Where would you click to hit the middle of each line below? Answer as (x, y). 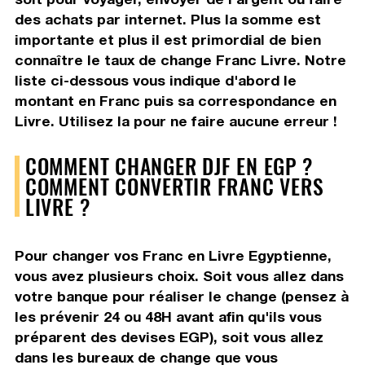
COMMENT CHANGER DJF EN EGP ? (169, 165)
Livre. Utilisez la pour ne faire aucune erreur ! (176, 121)
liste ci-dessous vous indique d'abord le (155, 80)
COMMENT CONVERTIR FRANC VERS (174, 185)
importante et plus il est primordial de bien (167, 39)
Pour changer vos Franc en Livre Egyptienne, (173, 255)
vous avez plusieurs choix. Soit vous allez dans (179, 275)
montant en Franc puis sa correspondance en (175, 100)
